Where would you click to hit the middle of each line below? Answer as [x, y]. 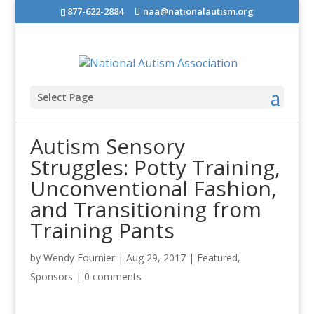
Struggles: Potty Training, [155, 167]
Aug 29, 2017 [156, 258]
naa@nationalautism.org [198, 11]
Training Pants [102, 230]
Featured [217, 258]
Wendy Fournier [79, 258]
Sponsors [51, 277]
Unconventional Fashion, [153, 188]
